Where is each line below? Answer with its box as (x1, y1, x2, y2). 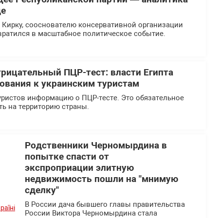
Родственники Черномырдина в (25, 140, 167, 151)
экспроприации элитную (25, 163, 134, 174)
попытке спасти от (25, 151, 109, 163)
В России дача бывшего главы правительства (25, 200, 185, 209)
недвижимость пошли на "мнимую (25, 174, 178, 185)
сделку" (25, 185, 59, 196)
